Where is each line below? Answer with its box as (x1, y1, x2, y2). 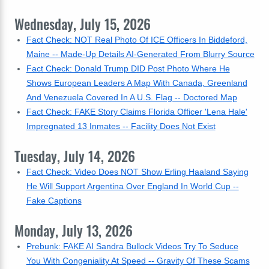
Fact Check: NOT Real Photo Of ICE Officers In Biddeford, (26, 35, 247, 44)
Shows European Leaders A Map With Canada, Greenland (26, 78, 247, 88)
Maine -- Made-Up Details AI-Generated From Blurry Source (26, 49, 255, 59)
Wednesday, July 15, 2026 (14, 14, 151, 34)
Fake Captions (26, 196, 82, 205)
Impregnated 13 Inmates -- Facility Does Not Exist (26, 121, 216, 131)
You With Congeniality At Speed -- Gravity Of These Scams (26, 256, 250, 265)
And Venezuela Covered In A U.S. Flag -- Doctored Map (26, 92, 237, 102)
